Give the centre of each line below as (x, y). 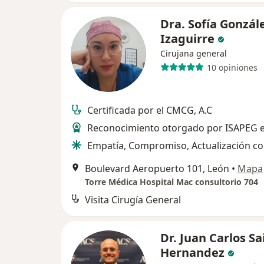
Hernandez (194, 253)
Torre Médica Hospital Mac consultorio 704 (171, 182)
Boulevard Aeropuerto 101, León (157, 169)
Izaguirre (189, 39)
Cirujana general (194, 53)
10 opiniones (232, 67)
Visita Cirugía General (133, 200)
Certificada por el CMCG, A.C (150, 110)
